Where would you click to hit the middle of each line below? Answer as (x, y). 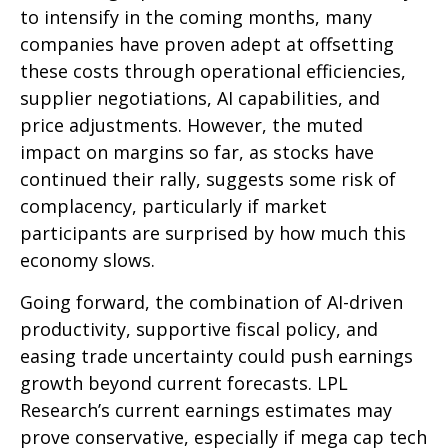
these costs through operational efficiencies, (213, 71)
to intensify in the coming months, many (196, 17)
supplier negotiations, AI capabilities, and (200, 98)
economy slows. (87, 260)
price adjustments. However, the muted (191, 125)
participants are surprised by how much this (213, 233)
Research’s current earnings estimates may (206, 410)
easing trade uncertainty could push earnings (216, 356)
